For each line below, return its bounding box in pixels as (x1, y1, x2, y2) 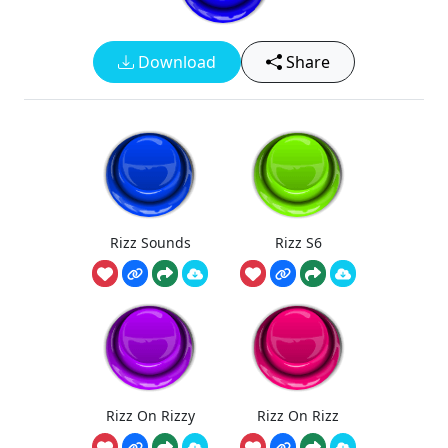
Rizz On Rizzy (105, 405, 195, 425)
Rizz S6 (274, 232, 322, 252)
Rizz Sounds (109, 232, 191, 252)
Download (134, 51, 216, 73)
